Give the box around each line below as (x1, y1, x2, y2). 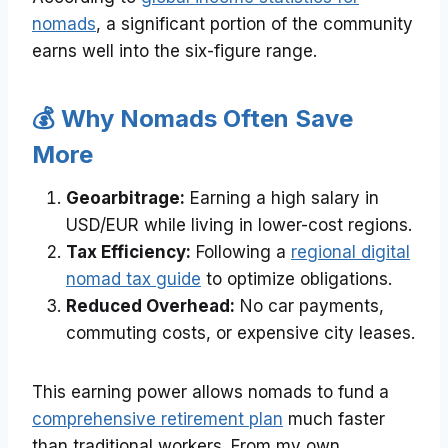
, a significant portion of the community (96, 14, 413, 35)
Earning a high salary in (185, 188, 379, 209)
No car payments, (235, 296, 384, 317)
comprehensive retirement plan (32, 409, 283, 430)
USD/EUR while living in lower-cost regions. (66, 215, 412, 236)
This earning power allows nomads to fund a (32, 382, 389, 403)
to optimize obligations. (201, 269, 392, 290)
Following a (191, 242, 291, 263)
